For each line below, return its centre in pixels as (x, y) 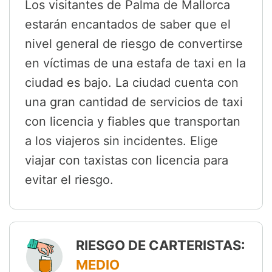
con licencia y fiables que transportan (133, 122)
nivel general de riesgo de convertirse (134, 44)
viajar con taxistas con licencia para (127, 161)
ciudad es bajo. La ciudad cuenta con (132, 83)
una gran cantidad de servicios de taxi (134, 102)
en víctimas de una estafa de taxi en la (135, 63)
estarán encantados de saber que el (128, 25)
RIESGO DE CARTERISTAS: (161, 246)
